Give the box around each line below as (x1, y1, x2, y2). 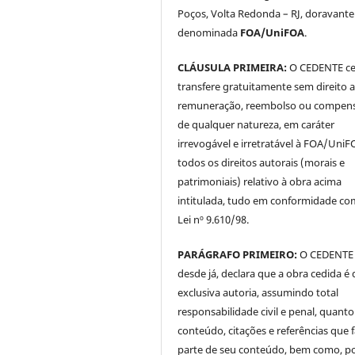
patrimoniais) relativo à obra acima (177, 174, 342, 189)
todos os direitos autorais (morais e (177, 155, 345, 170)
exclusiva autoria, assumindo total (177, 284, 339, 300)
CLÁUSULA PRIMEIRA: (177, 59, 288, 74)
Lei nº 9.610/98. (177, 212, 250, 227)
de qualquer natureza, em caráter (177, 116, 335, 132)
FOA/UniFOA (240, 25, 305, 40)
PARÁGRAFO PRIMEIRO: (177, 246, 298, 261)
